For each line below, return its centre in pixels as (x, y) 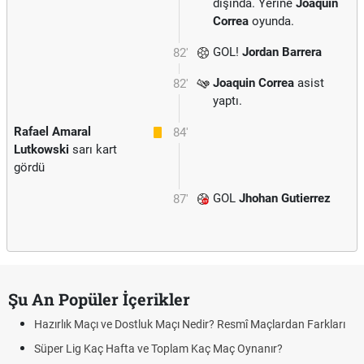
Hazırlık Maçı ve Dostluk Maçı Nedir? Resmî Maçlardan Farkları (190, 324)
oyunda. (271, 21)
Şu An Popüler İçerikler (99, 299)
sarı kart (93, 149)
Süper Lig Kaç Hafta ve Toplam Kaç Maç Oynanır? (158, 349)
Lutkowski (41, 149)
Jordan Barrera (282, 52)
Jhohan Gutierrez (285, 198)
